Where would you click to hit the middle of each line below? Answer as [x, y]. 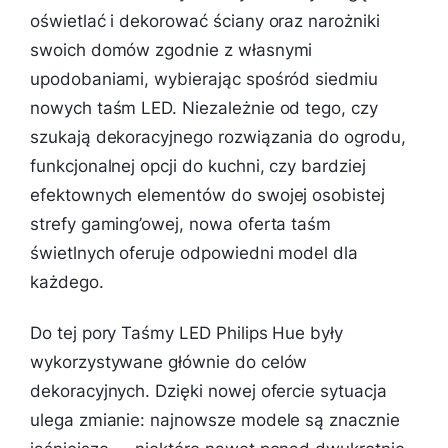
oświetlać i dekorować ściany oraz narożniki [205, 20]
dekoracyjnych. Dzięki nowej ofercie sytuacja [208, 390]
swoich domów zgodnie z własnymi [171, 49]
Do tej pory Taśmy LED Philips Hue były [187, 332]
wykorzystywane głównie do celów [169, 361]
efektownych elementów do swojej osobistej [207, 194]
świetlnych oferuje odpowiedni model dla [194, 252]
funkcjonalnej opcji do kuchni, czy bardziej [198, 165]
